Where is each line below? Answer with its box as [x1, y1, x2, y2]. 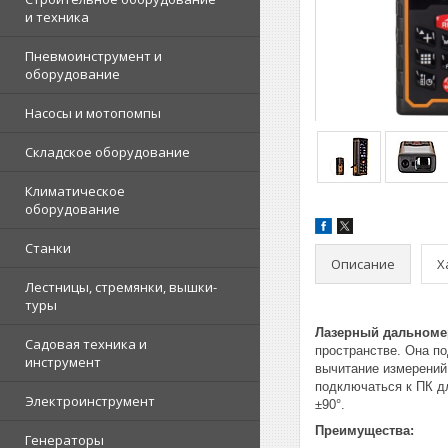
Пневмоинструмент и [25, 47, 162, 65]
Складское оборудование [25, 143, 190, 161]
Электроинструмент [25, 392, 155, 410]
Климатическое [25, 182, 125, 200]
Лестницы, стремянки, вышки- [25, 278, 217, 296]
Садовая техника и [25, 335, 147, 353]
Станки [25, 239, 71, 257]
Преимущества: [315, 423, 414, 438]
